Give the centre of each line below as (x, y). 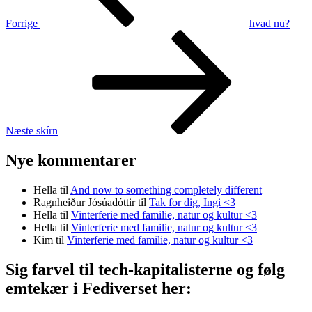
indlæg (20, 48)
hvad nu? (270, 24)
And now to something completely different (166, 189)
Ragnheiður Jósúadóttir (84, 202)
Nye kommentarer (71, 160)
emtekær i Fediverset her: (99, 288)
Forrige (22, 24)
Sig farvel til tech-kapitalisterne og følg (145, 269)
